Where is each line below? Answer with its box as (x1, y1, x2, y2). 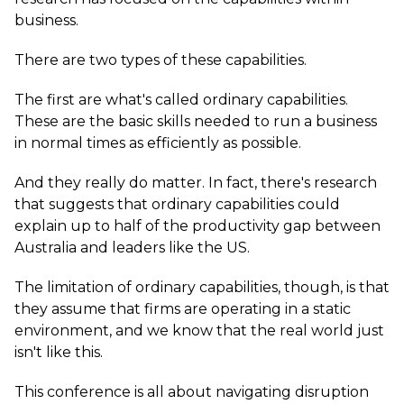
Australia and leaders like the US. (14, 239, 250, 256)
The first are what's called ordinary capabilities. (14, 91, 348, 108)
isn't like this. (14, 344, 103, 361)
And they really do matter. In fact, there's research (14, 174, 377, 191)
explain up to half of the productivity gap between (14, 217, 381, 234)
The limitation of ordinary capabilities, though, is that (14, 279, 390, 296)
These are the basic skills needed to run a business (14, 113, 377, 130)
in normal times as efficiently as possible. (14, 134, 301, 151)
